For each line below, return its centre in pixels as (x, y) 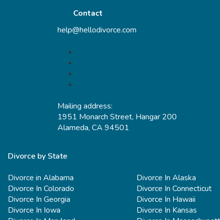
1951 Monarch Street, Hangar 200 (117, 117)
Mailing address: (85, 106)
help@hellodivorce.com (97, 30)
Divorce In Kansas (167, 210)
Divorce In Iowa (34, 210)
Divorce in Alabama (41, 178)
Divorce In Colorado (41, 188)
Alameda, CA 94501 (93, 128)
